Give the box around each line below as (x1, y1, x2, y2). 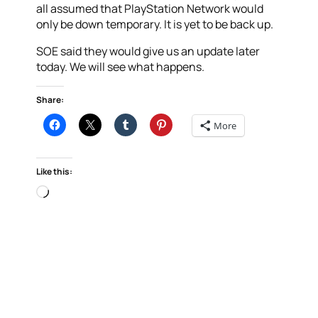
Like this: (36, 165, 73, 177)
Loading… (48, 185, 97, 200)
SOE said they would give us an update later (36, 43, 261, 59)
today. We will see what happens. (36, 59, 205, 75)
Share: (36, 94, 65, 106)
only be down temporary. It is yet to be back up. (36, 16, 274, 32)
